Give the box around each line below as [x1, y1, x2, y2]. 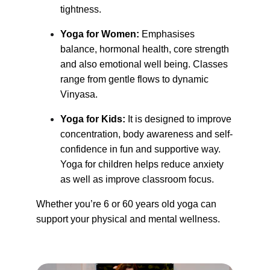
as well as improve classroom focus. [60, 174, 214, 184]
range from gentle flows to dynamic [60, 74, 211, 84]
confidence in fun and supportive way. [60, 144, 223, 154]
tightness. [60, 4, 101, 14]
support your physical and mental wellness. [36, 214, 220, 224]
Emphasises [139, 29, 197, 39]
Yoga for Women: [60, 29, 139, 39]
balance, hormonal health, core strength [60, 44, 231, 54]
